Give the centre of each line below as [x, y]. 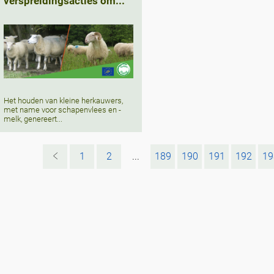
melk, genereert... [33, 119]
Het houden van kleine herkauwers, [63, 101]
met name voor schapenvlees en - [62, 110]
